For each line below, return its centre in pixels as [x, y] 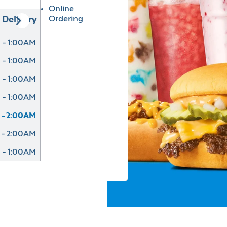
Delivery [19, 20]
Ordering [66, 19]
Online [61, 9]
